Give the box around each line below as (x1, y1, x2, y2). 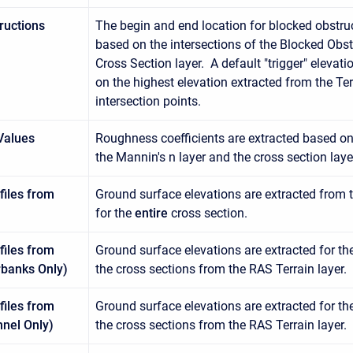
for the (95, 205, 135, 221)
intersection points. (95, 93, 201, 109)
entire (135, 205, 168, 221)
